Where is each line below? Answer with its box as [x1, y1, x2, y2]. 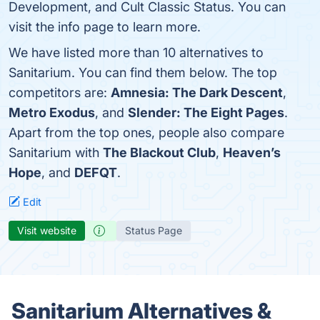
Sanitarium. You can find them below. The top [9, 65, 277, 80]
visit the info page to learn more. [9, 19, 201, 34]
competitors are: [9, 85, 111, 100]
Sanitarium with [9, 145, 103, 160]
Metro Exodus [9, 105, 95, 120]
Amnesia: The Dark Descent [111, 85, 283, 100]
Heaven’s [223, 145, 281, 160]
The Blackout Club [103, 145, 216, 160]
